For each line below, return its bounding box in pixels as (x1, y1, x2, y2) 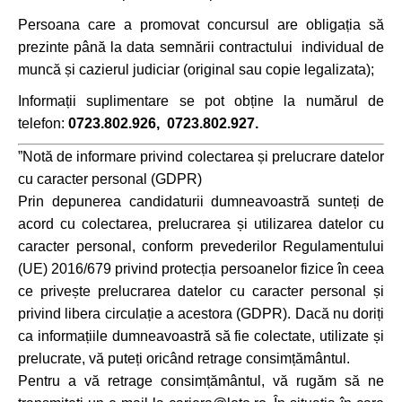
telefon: (18, 116, 65, 131)
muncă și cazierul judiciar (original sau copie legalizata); (18, 62, 374, 77)
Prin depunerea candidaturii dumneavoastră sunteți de (18, 194, 384, 209)
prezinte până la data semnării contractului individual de (18, 39, 384, 55)
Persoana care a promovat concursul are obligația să (18, 17, 384, 32)
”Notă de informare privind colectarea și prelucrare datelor (18, 149, 384, 164)
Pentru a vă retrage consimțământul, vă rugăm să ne (18, 373, 384, 389)
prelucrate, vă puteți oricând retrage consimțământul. (18, 351, 350, 366)
